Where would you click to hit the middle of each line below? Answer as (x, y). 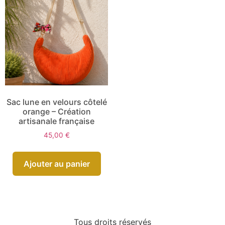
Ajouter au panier (57, 164)
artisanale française (57, 121)
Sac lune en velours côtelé (57, 102)
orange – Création (57, 112)
